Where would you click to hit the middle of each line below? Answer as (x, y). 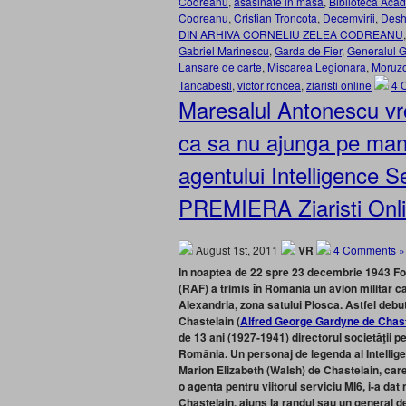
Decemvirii (349, 18)
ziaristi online (339, 85)
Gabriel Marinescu (224, 50)
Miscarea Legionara (317, 67)
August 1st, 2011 (237, 250)
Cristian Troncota (275, 18)
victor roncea (269, 85)
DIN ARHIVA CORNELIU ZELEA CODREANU (291, 34)
